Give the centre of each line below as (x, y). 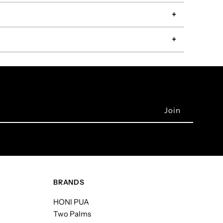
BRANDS (69, 182)
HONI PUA (71, 202)
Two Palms (72, 214)
